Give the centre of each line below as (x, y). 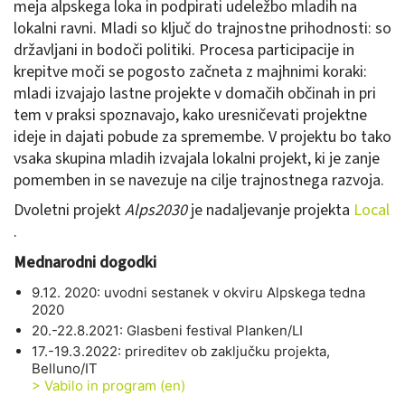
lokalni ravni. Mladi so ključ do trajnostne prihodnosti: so (202, 28)
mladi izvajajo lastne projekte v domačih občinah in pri (195, 93)
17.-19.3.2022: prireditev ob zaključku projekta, (181, 352)
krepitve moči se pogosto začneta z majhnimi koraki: (190, 71)
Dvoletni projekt (69, 211)
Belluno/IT (65, 369)
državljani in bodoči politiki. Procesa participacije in (184, 50)
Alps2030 (156, 211)
